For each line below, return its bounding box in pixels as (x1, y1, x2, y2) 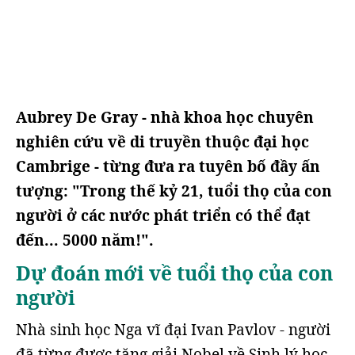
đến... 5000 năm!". (16, 230, 154, 250)
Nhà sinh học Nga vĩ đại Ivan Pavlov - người (16, 319, 330, 340)
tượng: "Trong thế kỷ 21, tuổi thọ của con (16, 181, 332, 201)
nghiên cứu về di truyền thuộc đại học (16, 132, 309, 152)
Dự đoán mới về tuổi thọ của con (16, 260, 333, 286)
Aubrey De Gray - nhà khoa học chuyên (16, 107, 314, 128)
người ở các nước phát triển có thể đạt (16, 205, 311, 226)
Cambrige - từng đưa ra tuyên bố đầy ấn (16, 156, 320, 177)
